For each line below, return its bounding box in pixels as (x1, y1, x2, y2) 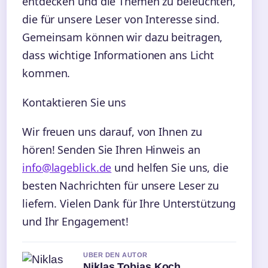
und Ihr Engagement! (22, 214, 129, 229)
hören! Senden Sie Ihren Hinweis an (22, 142, 200, 157)
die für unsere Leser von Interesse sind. (22, 12, 220, 27)
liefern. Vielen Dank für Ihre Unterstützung (22, 196, 236, 211)
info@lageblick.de (22, 160, 112, 175)
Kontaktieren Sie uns (22, 95, 126, 109)
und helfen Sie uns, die (111, 160, 229, 175)
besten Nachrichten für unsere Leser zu (22, 178, 220, 193)
